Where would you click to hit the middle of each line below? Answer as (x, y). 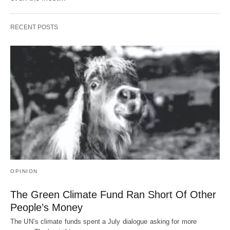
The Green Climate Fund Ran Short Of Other (113, 194)
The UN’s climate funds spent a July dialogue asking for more (104, 221)
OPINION (24, 171)
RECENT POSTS (34, 27)
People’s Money (46, 207)
